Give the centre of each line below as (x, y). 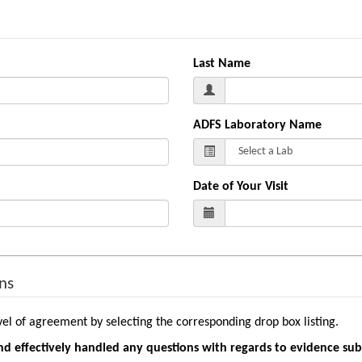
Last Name (222, 63)
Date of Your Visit (241, 186)
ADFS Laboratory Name (257, 125)
